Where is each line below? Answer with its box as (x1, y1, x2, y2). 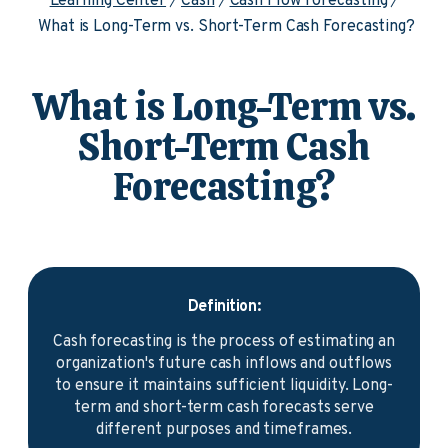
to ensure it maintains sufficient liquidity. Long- (55, 376, 393, 396)
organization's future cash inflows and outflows (55, 354, 393, 374)
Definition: (187, 297, 261, 317)
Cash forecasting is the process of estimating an (52, 332, 396, 352)
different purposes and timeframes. (95, 420, 353, 440)
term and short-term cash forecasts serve (74, 398, 374, 418)
